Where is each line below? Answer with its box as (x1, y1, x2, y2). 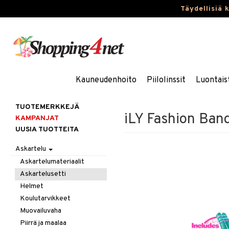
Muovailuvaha (20, 207, 62, 215)
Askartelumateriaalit (20, 157, 85, 166)
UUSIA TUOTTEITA (15, 125, 79, 134)
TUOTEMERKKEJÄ (15, 103, 79, 111)
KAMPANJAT (15, 114, 59, 123)
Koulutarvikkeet (20, 194, 71, 203)
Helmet (20, 182, 44, 191)
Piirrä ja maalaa (20, 219, 67, 227)
